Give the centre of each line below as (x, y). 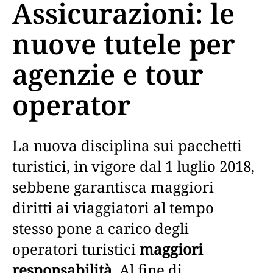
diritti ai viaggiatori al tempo (113, 207)
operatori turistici (76, 249)
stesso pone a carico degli (101, 228)
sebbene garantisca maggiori (113, 187)
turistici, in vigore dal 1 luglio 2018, (133, 166)
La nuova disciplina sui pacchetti (127, 145)
